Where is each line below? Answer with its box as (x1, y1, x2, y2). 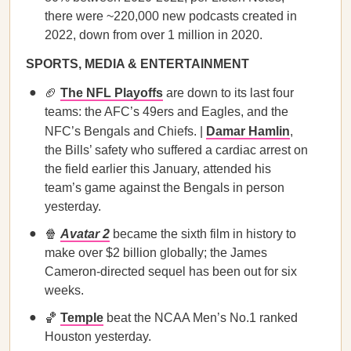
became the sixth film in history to (110, 227, 296, 241)
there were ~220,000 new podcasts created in (45, 9, 297, 23)
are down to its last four (166, 86, 294, 100)
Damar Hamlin (206, 125, 290, 138)
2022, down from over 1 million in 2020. (45, 28, 262, 42)
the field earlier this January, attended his (45, 162, 271, 175)
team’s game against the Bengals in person (45, 181, 284, 194)
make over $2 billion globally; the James (45, 246, 267, 259)
